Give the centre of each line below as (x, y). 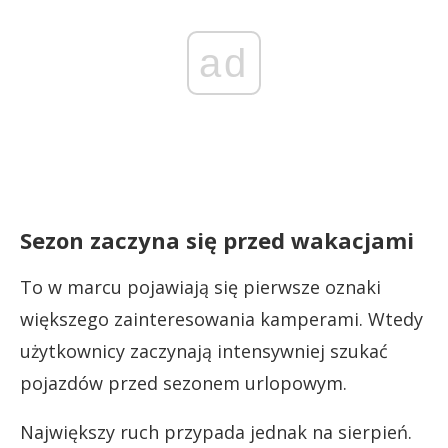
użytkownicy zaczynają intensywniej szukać (204, 350)
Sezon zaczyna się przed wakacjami (217, 239)
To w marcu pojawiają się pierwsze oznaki (200, 286)
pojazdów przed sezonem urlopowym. (183, 382)
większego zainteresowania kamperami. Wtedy (221, 318)
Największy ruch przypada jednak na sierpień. (216, 431)
